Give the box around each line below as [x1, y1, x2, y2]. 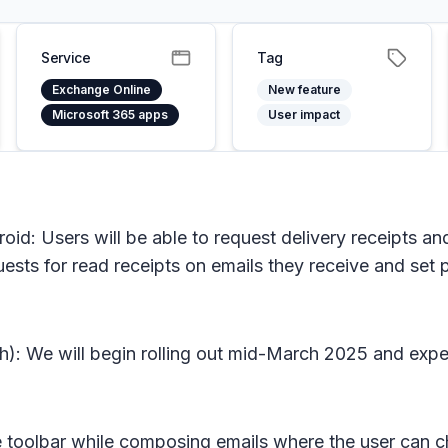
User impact [268, 107, 340, 122]
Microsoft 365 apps [52, 107, 168, 122]
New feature [268, 82, 341, 97]
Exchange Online [52, 82, 151, 97]
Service [41, 49, 91, 66]
